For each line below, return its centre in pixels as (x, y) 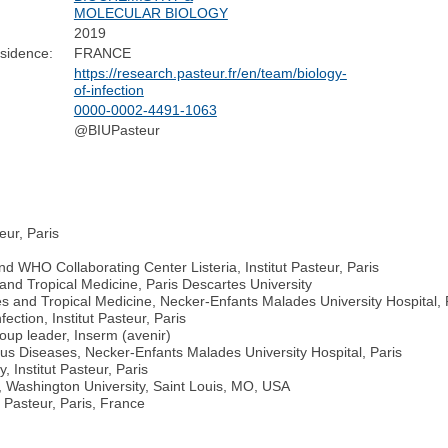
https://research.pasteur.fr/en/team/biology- (210, 73)
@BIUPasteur (116, 130)
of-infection (108, 90)
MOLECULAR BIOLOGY (150, 13)
